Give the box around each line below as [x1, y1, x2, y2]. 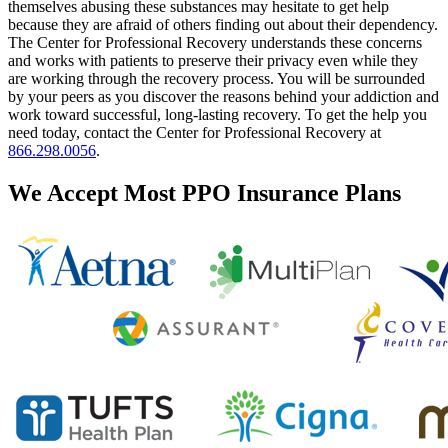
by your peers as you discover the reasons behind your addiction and [8, 87, 439, 105]
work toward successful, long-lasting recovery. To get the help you [8, 105, 427, 123]
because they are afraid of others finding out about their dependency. [8, 15, 438, 33]
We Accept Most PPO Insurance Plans [8, 179, 401, 206]
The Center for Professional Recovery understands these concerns [8, 33, 422, 51]
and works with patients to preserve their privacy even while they [8, 51, 418, 69]
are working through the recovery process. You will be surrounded [8, 69, 425, 87]
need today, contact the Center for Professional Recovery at [8, 123, 381, 141]
